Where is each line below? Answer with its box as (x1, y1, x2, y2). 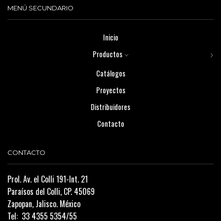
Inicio (103, 31, 118, 42)
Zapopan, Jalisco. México (7, 198, 80, 210)
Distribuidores (91, 101, 130, 112)
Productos (92, 48, 122, 59)
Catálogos (96, 67, 125, 78)
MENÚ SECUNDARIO (7, 4, 74, 12)
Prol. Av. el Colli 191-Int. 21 (7, 173, 88, 185)
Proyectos (96, 84, 125, 95)
